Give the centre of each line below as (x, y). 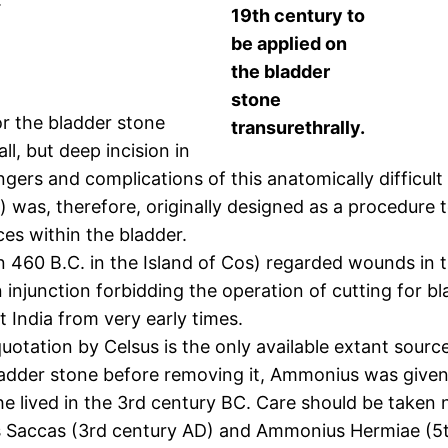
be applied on (289, 44)
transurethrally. (298, 128)
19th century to (298, 16)
